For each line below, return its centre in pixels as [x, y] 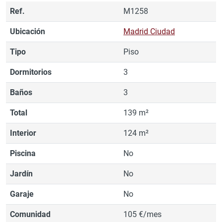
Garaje [22, 194]
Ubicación [28, 31]
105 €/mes [142, 214]
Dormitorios [31, 72]
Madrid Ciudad [149, 31]
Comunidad [30, 214]
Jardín [21, 173]
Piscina [23, 153]
